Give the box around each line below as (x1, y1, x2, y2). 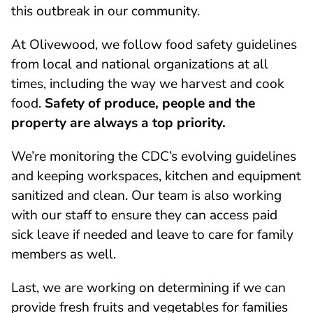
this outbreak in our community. (11, 2, 200, 21)
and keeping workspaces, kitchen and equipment (11, 167, 301, 186)
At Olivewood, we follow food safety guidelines (11, 36, 297, 54)
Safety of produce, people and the (45, 94, 255, 113)
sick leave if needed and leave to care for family (11, 226, 293, 245)
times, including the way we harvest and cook (11, 75, 284, 94)
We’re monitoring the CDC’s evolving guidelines (11, 147, 296, 166)
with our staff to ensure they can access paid (11, 206, 277, 225)
